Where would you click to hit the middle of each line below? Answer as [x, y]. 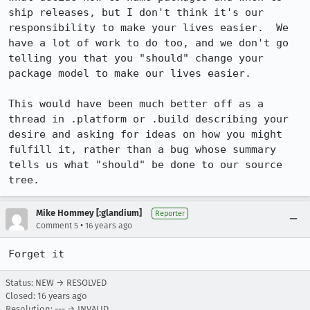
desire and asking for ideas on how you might [145, 134]
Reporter [170, 213]
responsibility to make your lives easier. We [148, 28]
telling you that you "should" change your [136, 58]
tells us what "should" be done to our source [145, 165]
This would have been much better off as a [136, 104]
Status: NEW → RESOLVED [56, 283]
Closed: [21, 296]
